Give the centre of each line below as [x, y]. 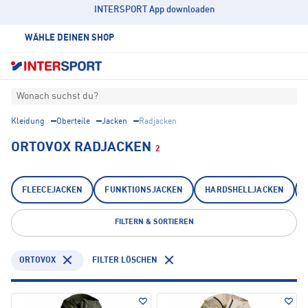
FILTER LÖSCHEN [125, 260]
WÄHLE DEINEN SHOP [69, 38]
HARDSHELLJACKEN [245, 191]
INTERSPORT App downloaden [154, 10]
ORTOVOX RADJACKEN [81, 148]
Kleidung [28, 122]
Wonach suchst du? [57, 97]
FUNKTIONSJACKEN [144, 191]
